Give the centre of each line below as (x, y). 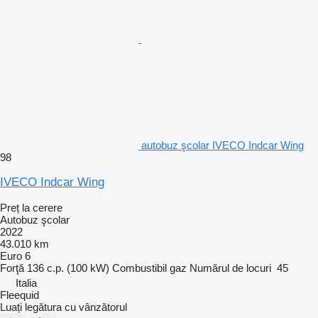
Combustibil (139, 268)
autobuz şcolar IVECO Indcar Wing (223, 145)
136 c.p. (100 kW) (68, 268)
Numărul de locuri (230, 268)
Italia (26, 283)
